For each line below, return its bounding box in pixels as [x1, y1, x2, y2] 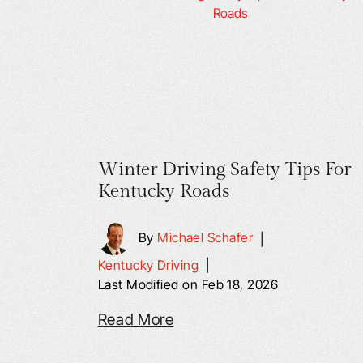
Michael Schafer [157, 229, 254, 246]
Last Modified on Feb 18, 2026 [97, 276, 279, 293]
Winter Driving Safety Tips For [97, 158, 351, 181]
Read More [97, 310, 174, 329]
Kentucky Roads [97, 180, 229, 203]
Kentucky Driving [97, 257, 199, 273]
